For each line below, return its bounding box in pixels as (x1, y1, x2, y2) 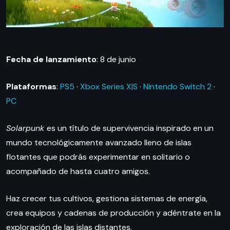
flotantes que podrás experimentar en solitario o (6, 151, 190, 163)
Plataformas (6, 81, 56, 92)
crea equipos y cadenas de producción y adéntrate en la (6, 207, 221, 219)
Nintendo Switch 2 (143, 81, 212, 92)
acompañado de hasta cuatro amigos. (6, 166, 150, 177)
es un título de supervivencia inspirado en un (47, 123, 214, 134)
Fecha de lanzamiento (6, 54, 97, 65)
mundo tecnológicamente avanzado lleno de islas (6, 137, 191, 148)
